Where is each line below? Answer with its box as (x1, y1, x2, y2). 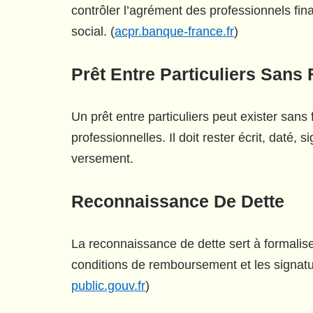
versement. (71, 152, 133, 166)
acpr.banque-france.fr (115, 24, 234, 38)
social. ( (71, 24, 115, 38)
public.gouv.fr (71, 279, 145, 293)
